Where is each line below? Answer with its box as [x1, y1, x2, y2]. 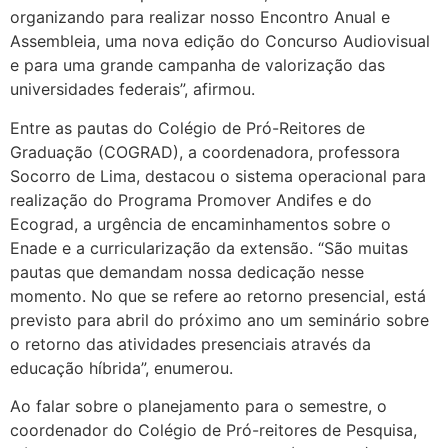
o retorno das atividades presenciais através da [10, 333, 371, 354]
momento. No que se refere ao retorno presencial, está [10, 285, 426, 306]
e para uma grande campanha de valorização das [10, 55, 385, 76]
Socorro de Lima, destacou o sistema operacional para [10, 165, 426, 186]
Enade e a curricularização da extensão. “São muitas [10, 237, 408, 258]
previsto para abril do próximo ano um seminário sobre [10, 309, 429, 330]
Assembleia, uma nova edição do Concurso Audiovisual [10, 31, 430, 52]
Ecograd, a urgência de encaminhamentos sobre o [10, 213, 391, 234]
